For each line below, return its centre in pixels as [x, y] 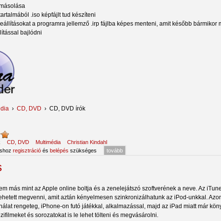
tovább [115, 150]
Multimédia [48, 142]
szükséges [83, 150]
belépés [59, 150]
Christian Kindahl [87, 142]
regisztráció [27, 150]
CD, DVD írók [67, 108]
